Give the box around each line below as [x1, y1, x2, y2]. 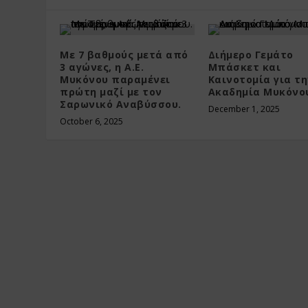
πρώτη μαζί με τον [60, 85, 162, 98]
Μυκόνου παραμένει [60, 72, 170, 86]
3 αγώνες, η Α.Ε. [60, 60, 144, 74]
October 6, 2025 [60, 115, 124, 127]
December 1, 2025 [208, 102, 280, 115]
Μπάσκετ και [208, 60, 281, 74]
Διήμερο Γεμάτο [208, 47, 294, 61]
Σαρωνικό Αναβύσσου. [60, 97, 181, 111]
